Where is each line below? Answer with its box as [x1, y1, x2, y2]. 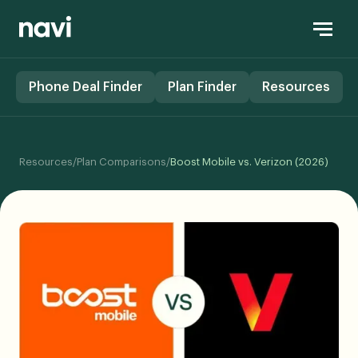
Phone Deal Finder [29, 81, 142, 93]
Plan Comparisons [77, 157, 166, 167]
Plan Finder [168, 81, 237, 93]
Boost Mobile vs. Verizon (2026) [170, 157, 328, 167]
